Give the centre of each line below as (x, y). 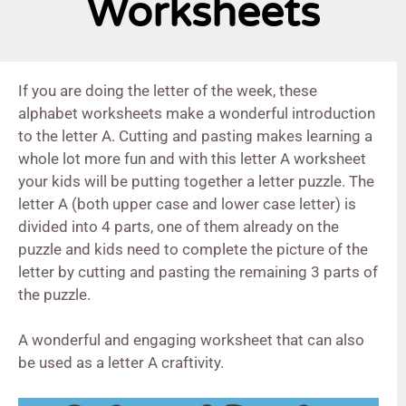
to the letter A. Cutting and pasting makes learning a (195, 135)
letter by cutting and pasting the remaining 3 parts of (198, 271)
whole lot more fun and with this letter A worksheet (192, 158)
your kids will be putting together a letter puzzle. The (196, 181)
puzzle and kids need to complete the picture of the (193, 249)
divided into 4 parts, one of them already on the (179, 226)
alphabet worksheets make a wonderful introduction (197, 113)
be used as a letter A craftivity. (121, 363)
